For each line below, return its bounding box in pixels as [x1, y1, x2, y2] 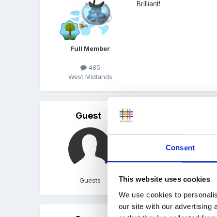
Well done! [137, 131, 171, 139]
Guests [79, 176, 101, 184]
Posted [137, 110, 159, 119]
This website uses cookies [118, 175, 210, 184]
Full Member [70, 44, 110, 52]
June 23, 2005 [159, 110, 203, 119]
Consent [166, 143, 195, 152]
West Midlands [68, 72, 112, 80]
